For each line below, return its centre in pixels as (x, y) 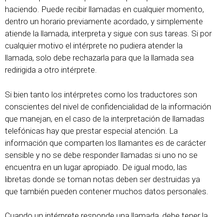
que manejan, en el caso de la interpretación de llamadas (105, 118)
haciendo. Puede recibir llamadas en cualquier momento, (104, 9)
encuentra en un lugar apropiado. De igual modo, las (96, 167)
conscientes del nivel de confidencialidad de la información (108, 106)
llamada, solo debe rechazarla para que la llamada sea (99, 58)
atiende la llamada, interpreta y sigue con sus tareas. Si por (108, 33)
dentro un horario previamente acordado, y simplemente (104, 21)
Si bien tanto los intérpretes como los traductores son (101, 94)
